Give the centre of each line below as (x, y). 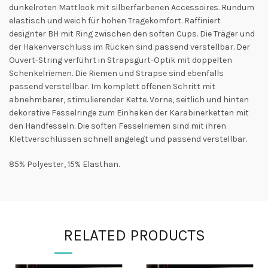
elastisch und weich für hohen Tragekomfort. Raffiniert (115, 20)
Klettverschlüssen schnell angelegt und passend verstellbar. (128, 139)
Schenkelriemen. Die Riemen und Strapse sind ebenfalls (116, 73)
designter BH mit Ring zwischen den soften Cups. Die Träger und (132, 33)
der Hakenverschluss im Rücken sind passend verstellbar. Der (130, 47)
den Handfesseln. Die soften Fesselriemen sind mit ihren (118, 126)
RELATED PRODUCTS (134, 235)
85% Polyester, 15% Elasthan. (64, 164)
